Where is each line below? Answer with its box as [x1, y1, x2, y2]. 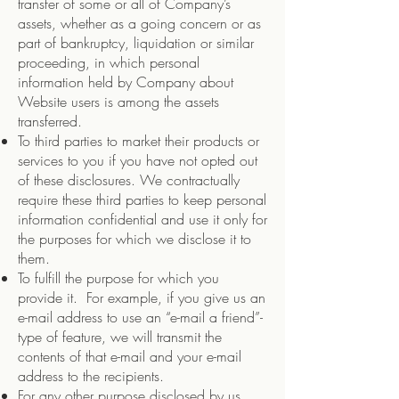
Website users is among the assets [18, 92, 219, 111]
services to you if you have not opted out [18, 151, 257, 170]
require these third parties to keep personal [18, 190, 266, 209]
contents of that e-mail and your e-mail [18, 346, 241, 366]
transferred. [18, 111, 82, 131]
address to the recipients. [18, 366, 164, 386]
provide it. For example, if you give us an [18, 288, 265, 307]
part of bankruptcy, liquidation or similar [18, 33, 254, 53]
